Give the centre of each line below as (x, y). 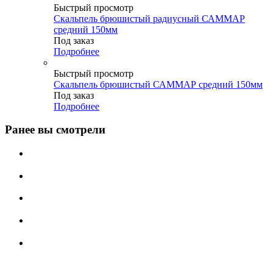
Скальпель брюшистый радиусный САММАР (149, 18)
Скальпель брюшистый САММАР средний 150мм (158, 84)
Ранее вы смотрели (55, 130)
